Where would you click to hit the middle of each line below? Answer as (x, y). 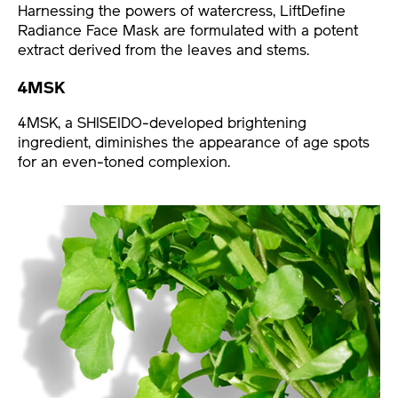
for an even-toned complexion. (124, 163)
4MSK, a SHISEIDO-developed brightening (162, 123)
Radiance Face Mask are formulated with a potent (188, 31)
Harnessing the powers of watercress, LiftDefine (182, 12)
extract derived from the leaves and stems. (163, 51)
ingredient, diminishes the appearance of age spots (194, 143)
